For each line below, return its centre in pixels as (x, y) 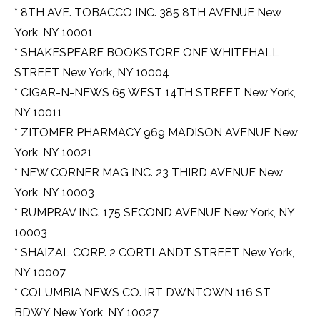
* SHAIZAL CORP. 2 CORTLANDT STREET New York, (154, 253)
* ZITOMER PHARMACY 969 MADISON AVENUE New (156, 133)
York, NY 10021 (53, 153)
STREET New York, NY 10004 (92, 73)
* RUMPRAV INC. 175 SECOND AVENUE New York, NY (154, 213)
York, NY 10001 (54, 33)
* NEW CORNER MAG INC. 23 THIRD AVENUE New (149, 173)
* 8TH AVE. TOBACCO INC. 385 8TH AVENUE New (148, 13)
